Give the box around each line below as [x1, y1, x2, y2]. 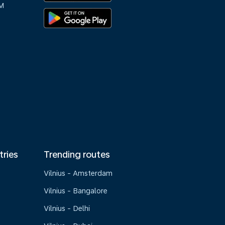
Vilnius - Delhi [44, 204, 90, 212]
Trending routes [44, 149, 110, 160]
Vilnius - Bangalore [44, 187, 108, 195]
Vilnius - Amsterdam [44, 169, 113, 177]
